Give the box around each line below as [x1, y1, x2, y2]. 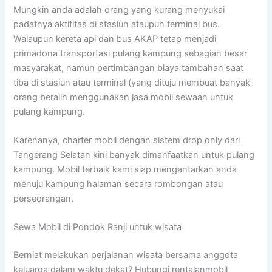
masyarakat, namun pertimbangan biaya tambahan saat [13, 62, 244, 73]
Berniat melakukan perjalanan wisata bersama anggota [13, 250, 239, 261]
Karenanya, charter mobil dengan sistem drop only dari [13, 134, 240, 146]
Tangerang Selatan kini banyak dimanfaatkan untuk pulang [13, 149, 255, 160]
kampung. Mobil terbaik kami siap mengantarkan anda [13, 163, 237, 175]
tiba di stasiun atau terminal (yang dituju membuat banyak [13, 76, 251, 88]
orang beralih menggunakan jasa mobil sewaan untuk [13, 91, 234, 103]
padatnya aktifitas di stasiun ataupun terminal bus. [13, 18, 220, 30]
